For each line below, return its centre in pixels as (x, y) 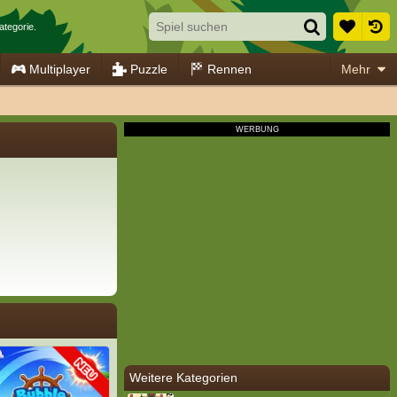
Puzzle (149, 69)
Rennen (230, 69)
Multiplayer (60, 69)
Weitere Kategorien (183, 378)
